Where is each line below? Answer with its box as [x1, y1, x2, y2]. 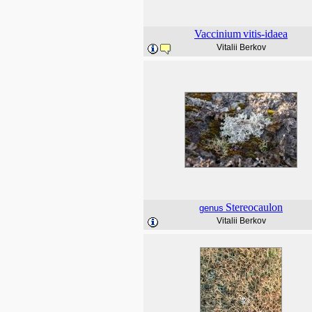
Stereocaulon [226, 201, 283, 213]
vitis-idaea [243, 28, 288, 40]
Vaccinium [194, 28, 241, 40]
